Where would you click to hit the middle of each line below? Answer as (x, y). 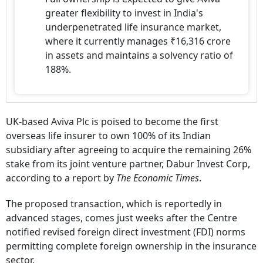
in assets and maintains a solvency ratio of (139, 55)
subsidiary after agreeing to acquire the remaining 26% (129, 150)
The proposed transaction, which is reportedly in (114, 204)
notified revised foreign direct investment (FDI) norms (126, 232)
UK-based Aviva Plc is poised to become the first (112, 122)
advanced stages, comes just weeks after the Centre (122, 218)
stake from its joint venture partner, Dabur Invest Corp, (128, 164)
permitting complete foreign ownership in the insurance (131, 246)
